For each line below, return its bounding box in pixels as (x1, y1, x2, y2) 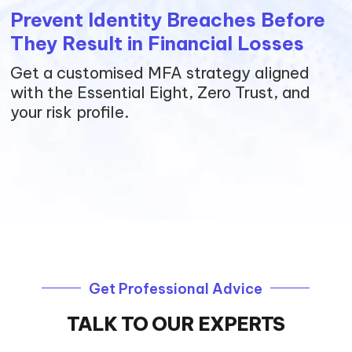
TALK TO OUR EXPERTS (67, 312, 285, 335)
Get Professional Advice (89, 280, 263, 298)
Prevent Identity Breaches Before (10, 8, 326, 31)
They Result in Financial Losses (10, 31, 305, 55)
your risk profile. (10, 102, 130, 122)
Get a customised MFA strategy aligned (10, 63, 310, 82)
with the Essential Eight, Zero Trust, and (10, 82, 311, 102)
